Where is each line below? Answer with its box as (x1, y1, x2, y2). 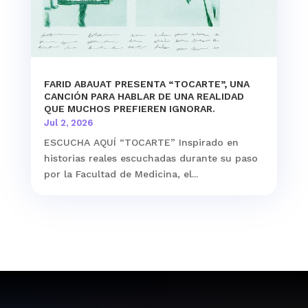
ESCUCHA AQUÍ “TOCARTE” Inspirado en (43, 136, 239, 148)
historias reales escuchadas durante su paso (43, 152, 258, 164)
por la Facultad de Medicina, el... (43, 168, 198, 179)
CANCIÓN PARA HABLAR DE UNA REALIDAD (43, 90, 244, 102)
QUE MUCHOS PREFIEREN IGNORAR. (43, 102, 215, 114)
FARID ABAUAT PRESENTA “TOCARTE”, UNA (43, 78, 250, 89)
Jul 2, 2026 (43, 117, 93, 128)
